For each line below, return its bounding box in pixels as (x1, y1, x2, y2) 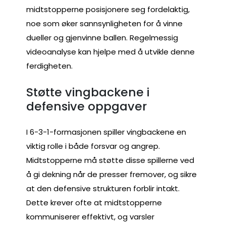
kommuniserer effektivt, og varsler (26, 211, 154, 222)
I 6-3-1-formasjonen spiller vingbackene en (26, 127, 186, 138)
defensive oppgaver (26, 97, 147, 115)
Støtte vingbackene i (26, 83, 149, 100)
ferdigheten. (26, 61, 73, 72)
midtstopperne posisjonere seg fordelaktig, (26, 4, 190, 15)
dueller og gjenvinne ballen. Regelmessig (26, 32, 178, 43)
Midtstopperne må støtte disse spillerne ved (26, 155, 194, 166)
